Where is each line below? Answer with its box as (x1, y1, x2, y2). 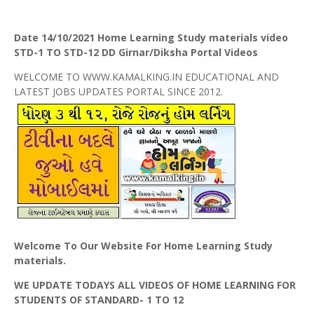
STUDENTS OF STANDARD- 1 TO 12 (14, 293, 184, 307)
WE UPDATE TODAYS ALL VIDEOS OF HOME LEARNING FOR (14, 278, 296, 292)
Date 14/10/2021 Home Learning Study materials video (14, 31, 288, 45)
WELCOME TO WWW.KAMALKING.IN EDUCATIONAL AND (14, 70, 279, 84)
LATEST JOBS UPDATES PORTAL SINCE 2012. (14, 85, 223, 99)
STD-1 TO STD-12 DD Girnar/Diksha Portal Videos (14, 46, 258, 60)
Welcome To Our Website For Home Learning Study (14, 239, 273, 253)
